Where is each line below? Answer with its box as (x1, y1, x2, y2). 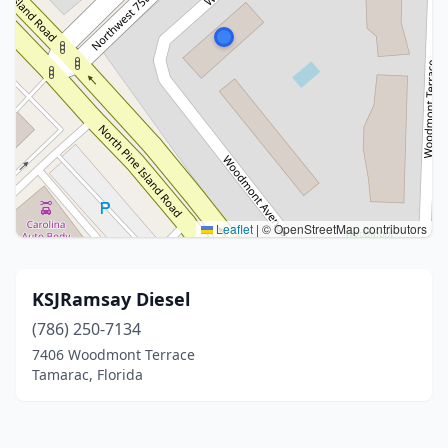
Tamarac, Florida (32, 365, 143, 384)
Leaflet (213, 220, 253, 237)
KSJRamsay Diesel (32, 287, 190, 311)
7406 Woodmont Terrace (32, 345, 195, 364)
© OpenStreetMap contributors (259, 220, 427, 237)
